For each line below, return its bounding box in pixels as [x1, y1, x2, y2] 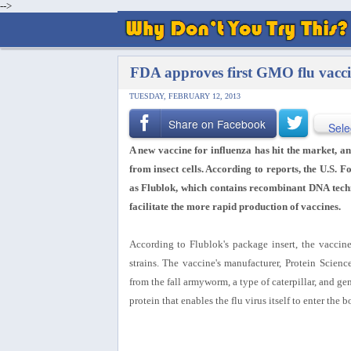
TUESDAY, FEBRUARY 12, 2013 [128, 92, 241, 100]
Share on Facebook [168, 116, 266, 132]
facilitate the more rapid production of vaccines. [128, 200, 341, 212]
